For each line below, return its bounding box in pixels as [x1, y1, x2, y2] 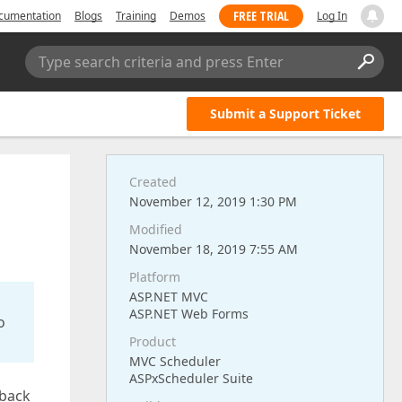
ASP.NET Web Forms [129, 305, 249, 322]
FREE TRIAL [233, 7, 289, 24]
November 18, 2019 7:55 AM [129, 240, 298, 258]
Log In [317, 8, 347, 23]
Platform [129, 268, 180, 285]
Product [129, 333, 176, 350]
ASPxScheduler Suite [129, 370, 253, 387]
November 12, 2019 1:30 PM [129, 193, 297, 210]
